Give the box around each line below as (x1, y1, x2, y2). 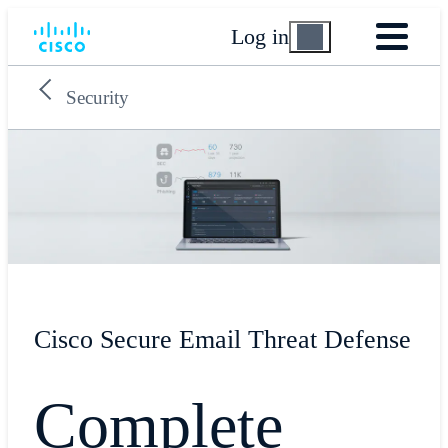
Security (65, 87, 129, 109)
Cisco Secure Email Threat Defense (33, 325, 411, 355)
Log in (231, 23, 290, 49)
